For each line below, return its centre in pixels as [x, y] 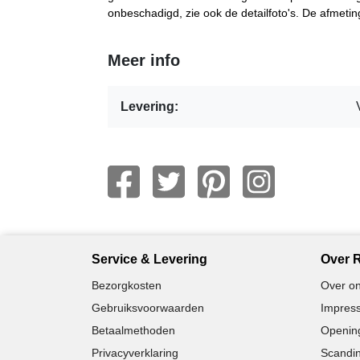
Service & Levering [149, 259]
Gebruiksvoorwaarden [148, 307]
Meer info [144, 60]
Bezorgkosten [127, 285]
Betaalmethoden [133, 330]
